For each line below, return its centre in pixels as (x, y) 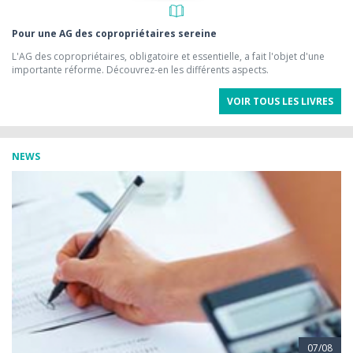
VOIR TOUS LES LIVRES (280, 101)
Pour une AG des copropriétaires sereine (114, 33)
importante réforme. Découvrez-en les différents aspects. (140, 69)
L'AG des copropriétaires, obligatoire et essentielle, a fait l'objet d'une (168, 56)
